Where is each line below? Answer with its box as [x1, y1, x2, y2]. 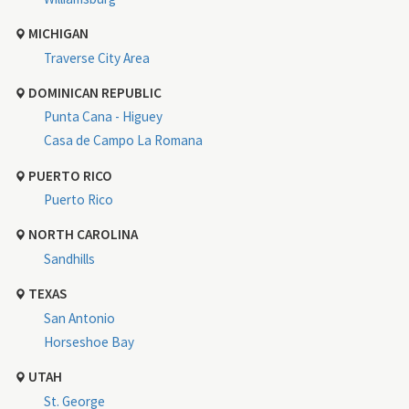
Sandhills [44, 250, 95, 268]
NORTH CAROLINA [26, 225, 138, 244]
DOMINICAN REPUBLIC [26, 83, 162, 101]
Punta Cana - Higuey [44, 108, 163, 126]
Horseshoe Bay [44, 332, 134, 351]
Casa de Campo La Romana [44, 131, 203, 150]
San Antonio [44, 309, 115, 327]
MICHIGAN [26, 25, 89, 43]
